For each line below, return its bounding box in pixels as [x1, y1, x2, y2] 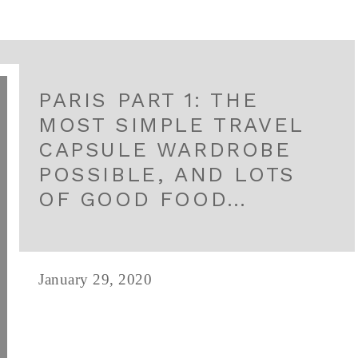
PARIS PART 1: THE [38, 88, 259, 112]
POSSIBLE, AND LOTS [38, 162, 296, 186]
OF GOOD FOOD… [38, 187, 248, 211]
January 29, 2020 [38, 271, 152, 288]
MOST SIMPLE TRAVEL [38, 113, 304, 137]
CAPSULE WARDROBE [38, 137, 292, 161]
